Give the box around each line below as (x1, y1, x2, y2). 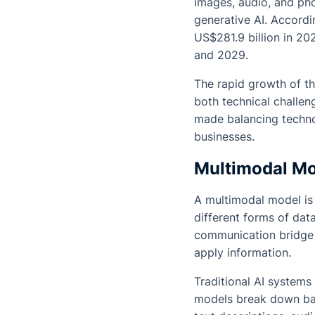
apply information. (194, 245, 291, 260)
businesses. (194, 129, 255, 144)
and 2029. (194, 48, 252, 63)
